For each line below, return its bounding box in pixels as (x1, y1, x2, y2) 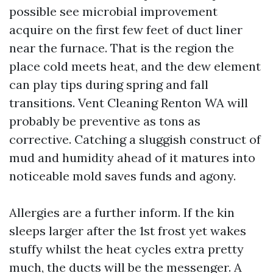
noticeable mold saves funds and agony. (9, 168, 236, 183)
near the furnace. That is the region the (9, 40, 234, 55)
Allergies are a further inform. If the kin (9, 205, 235, 220)
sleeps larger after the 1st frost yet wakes (9, 223, 246, 238)
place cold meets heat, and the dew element (9, 58, 261, 74)
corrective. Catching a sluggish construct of (9, 132, 261, 147)
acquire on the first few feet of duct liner (9, 22, 243, 37)
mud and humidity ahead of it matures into (9, 150, 255, 165)
